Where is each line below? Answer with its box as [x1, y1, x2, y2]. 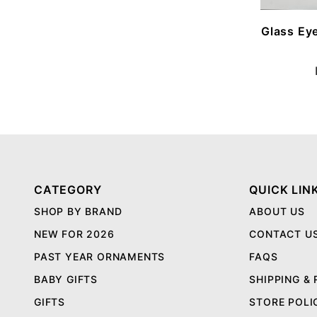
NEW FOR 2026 [34, 228, 115, 240]
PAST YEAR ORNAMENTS [34, 250, 166, 263]
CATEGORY [34, 183, 102, 197]
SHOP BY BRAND [34, 205, 122, 217]
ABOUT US [249, 205, 305, 217]
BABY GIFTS [34, 273, 98, 285]
